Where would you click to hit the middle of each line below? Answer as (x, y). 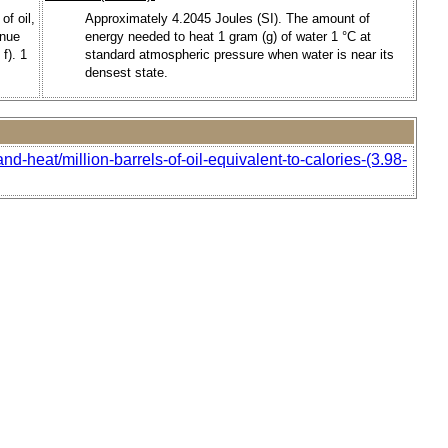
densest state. (126, 72)
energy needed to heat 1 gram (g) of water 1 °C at (228, 36)
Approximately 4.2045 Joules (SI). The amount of (227, 18)
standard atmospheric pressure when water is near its (239, 54)
